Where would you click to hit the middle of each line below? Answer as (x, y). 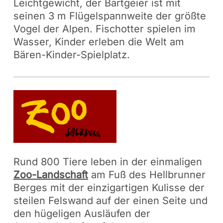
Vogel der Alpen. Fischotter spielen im (104, 29)
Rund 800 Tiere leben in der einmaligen (108, 162)
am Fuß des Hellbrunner (147, 175)
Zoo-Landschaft (51, 175)
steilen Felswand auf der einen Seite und (110, 201)
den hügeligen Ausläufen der (82, 214)
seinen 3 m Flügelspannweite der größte (110, 16)
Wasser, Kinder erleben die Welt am (99, 42)
